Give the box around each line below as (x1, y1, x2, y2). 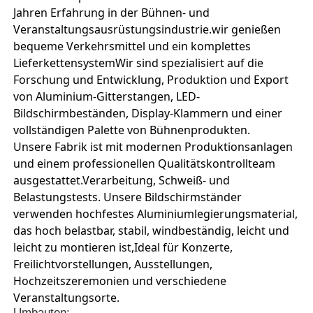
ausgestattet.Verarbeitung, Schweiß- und (13, 172, 231, 188)
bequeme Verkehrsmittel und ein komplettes (13, 38, 252, 54)
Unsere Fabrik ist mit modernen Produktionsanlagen (13, 138, 293, 154)
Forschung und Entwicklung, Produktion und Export (13, 71, 289, 87)
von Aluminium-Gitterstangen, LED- (13, 88, 201, 104)
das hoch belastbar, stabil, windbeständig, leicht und (13, 222, 290, 238)
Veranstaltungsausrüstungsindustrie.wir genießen (13, 21, 282, 37)
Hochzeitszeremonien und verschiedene (13, 272, 227, 289)
